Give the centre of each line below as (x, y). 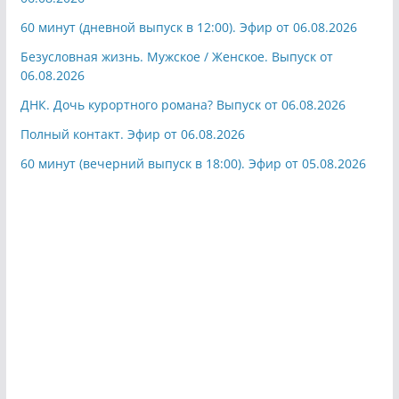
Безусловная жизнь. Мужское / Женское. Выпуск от (176, 56)
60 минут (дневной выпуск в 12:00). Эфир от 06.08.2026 (188, 27)
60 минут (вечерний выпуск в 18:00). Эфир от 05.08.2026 (193, 163)
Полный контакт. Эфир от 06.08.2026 (132, 134)
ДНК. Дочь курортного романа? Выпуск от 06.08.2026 (183, 104)
